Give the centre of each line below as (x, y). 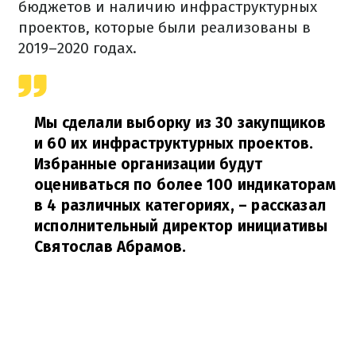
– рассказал (280, 205)
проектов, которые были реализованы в (164, 27)
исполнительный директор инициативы (181, 226)
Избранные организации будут (149, 164)
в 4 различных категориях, (134, 205)
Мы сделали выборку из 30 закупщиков (180, 123)
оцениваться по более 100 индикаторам (185, 185)
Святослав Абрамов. (110, 247)
